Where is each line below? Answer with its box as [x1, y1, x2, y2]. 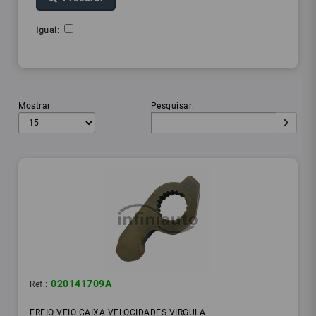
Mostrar [18, 101, 54, 111]
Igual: [36, 25, 65, 36]
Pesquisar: [150, 101, 197, 111]
